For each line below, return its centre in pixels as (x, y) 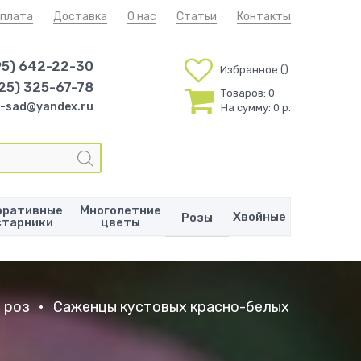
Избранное (249, 70)
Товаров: (243, 93)
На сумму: (245, 107)
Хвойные (259, 216)
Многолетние (120, 210)
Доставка (80, 17)
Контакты (264, 17)
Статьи (197, 17)
